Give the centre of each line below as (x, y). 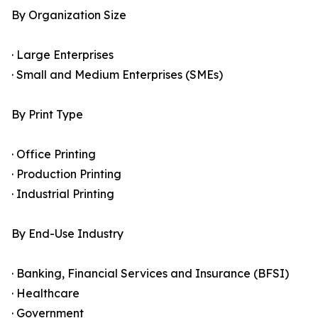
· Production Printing (66, 174)
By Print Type (47, 115)
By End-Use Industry (67, 234)
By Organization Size (69, 15)
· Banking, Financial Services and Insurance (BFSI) (150, 274)
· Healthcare (45, 294)
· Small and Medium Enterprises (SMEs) (117, 75)
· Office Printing (54, 154)
